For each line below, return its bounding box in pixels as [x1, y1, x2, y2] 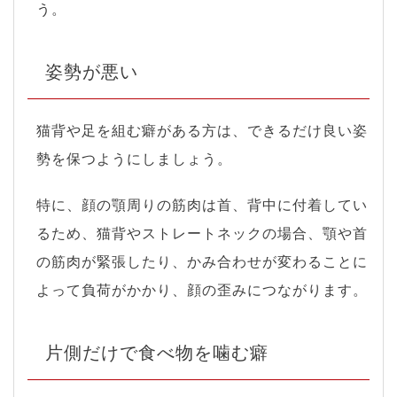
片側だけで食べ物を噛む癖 [45, 342, 269, 362]
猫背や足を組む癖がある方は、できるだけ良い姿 [36, 122, 368, 138]
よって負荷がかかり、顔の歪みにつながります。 [36, 282, 368, 298]
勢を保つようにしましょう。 [36, 151, 232, 167]
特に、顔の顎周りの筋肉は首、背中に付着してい [36, 197, 368, 213]
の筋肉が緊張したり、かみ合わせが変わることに [36, 253, 368, 269]
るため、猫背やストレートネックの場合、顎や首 [36, 225, 368, 241]
